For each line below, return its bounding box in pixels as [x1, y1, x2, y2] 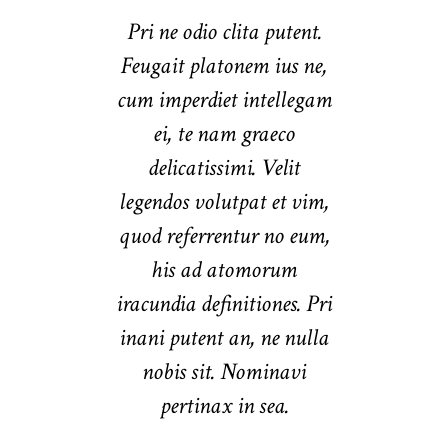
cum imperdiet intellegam [116, 84, 332, 116]
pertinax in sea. [159, 390, 289, 422]
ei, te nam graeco [153, 118, 295, 150]
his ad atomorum [151, 254, 297, 286]
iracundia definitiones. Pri [116, 288, 332, 320]
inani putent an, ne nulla [119, 322, 329, 354]
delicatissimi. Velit [148, 152, 300, 184]
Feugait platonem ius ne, [121, 50, 327, 82]
